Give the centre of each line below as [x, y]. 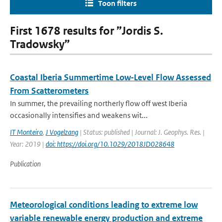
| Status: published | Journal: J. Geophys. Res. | [141, 132]
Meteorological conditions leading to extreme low [104, 205]
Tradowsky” [40, 44]
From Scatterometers [49, 91]
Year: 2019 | [28, 144]
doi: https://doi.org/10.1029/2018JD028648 [110, 144]
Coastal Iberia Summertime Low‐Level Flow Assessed [111, 77]
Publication [25, 164]
